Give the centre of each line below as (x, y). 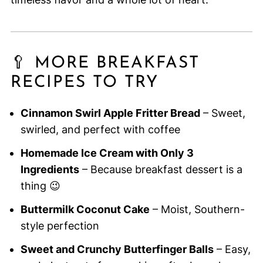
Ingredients (50, 170)
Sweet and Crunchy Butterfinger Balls (117, 249)
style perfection (60, 226)
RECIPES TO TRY (84, 83)
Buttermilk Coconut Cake (85, 210)
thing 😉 (40, 186)
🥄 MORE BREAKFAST (105, 64)
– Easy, (232, 249)
